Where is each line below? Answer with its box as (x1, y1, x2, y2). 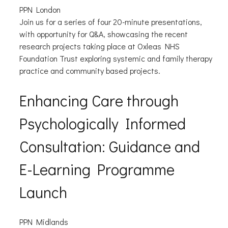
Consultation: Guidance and (19, 136, 200, 157)
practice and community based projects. (19, 65, 162, 76)
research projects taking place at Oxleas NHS (19, 41, 180, 52)
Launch (19, 182, 67, 203)
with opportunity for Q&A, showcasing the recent (19, 28, 188, 40)
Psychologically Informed (19, 113, 186, 134)
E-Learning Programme (19, 159, 175, 180)
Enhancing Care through (19, 90, 179, 111)
